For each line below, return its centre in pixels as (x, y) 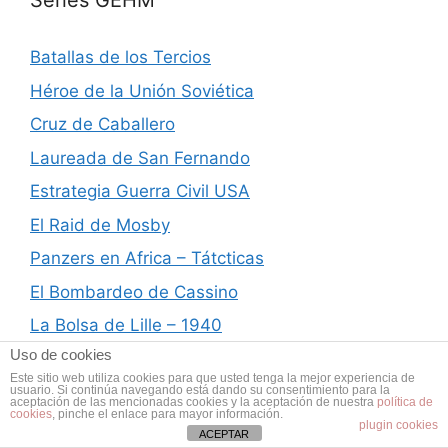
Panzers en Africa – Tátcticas (147, 258)
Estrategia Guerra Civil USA (140, 191)
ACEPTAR (224, 434)
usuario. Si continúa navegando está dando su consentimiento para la (200, 390)
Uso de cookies (61, 354)
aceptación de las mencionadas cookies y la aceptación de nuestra (193, 402)
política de (405, 402)
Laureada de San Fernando (140, 157)
